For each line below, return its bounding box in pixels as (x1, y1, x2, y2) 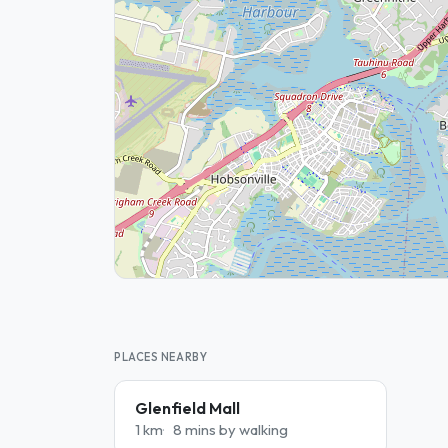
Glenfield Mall (135, 398, 240, 418)
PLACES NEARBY (114, 350, 208, 364)
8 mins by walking (172, 420, 288, 439)
